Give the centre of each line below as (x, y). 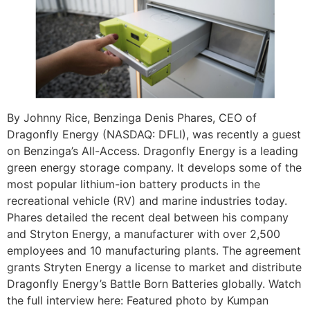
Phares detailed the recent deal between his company (148, 217)
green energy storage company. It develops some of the (154, 167)
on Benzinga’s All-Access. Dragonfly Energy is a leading (153, 151)
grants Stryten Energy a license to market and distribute (154, 267)
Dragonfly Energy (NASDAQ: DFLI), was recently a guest (154, 134)
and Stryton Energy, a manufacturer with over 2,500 (144, 234)
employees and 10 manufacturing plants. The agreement (154, 250)
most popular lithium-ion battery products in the (134, 184)
